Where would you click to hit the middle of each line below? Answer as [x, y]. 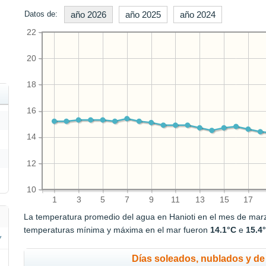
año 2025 [143, 15]
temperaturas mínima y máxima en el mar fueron [117, 230]
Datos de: [41, 14]
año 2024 [198, 15]
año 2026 [89, 15]
